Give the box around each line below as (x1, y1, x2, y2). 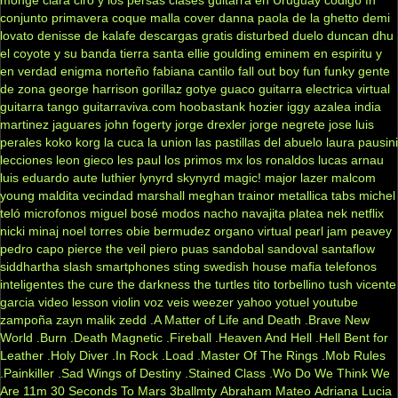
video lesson (38, 294, 108, 309)
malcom (331, 170, 376, 185)
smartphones (96, 259, 170, 274)
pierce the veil (68, 241, 146, 256)
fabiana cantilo (153, 63, 235, 78)
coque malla (112, 10, 180, 25)
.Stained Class (185, 365, 266, 380)
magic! (224, 170, 261, 185)
